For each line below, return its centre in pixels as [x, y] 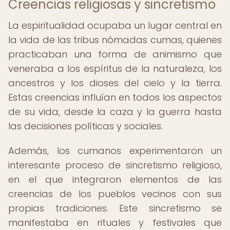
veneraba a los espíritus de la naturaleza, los [115, 69]
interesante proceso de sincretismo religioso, [115, 165]
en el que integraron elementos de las [115, 179]
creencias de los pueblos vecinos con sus [115, 194]
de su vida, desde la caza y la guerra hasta [115, 112]
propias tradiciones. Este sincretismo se [115, 208]
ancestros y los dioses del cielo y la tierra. [115, 83]
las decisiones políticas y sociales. [85, 126]
